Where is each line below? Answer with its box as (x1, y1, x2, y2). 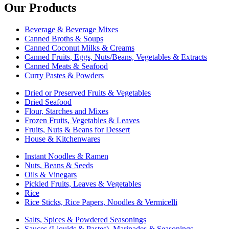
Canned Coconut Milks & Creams (25, 43, 134, 53)
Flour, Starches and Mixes (25, 107, 108, 116)
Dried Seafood (25, 98, 72, 107)
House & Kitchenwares (25, 134, 100, 144)
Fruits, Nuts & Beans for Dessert (25, 125, 130, 134)
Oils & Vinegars (25, 170, 77, 179)
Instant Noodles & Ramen (25, 152, 108, 161)
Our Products (4, 1, 76, 15)
